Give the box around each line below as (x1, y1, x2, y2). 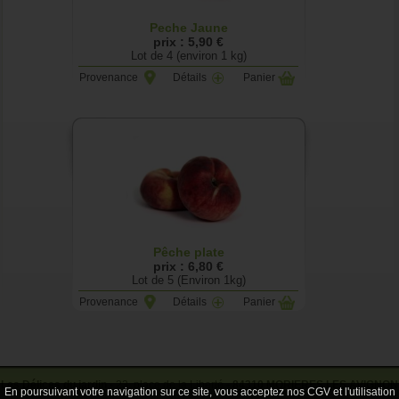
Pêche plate (152, 245, 224, 260)
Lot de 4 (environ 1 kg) (130, 49, 247, 63)
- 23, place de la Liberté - (107, 379, 232, 392)
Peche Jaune (149, 20, 228, 36)
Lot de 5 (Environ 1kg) (131, 273, 246, 288)
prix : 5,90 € (153, 35, 224, 50)
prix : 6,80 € (153, 259, 224, 274)
